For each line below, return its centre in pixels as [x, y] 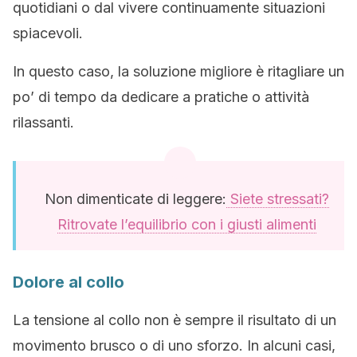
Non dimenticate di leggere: [135, 199]
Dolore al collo [69, 282]
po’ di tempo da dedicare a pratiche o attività [161, 97]
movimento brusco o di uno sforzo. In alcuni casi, [174, 345]
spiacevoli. [48, 33]
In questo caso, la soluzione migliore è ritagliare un [178, 71]
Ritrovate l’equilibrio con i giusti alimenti [186, 224]
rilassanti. [43, 122]
